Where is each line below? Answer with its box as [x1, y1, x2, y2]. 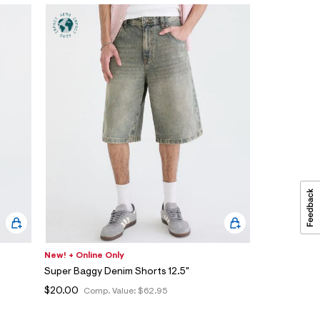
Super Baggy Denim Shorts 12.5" [44, 267, 189, 278]
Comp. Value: [84, 287, 138, 296]
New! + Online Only [44, 251, 124, 261]
